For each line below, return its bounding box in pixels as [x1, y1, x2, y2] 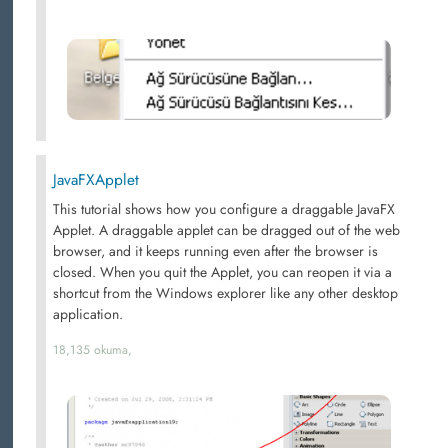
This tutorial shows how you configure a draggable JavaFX [53, 199, 395, 219]
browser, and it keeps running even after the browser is [53, 241, 378, 261]
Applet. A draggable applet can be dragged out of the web [53, 220, 400, 240]
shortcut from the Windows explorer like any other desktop [53, 283, 398, 303]
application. [53, 304, 123, 324]
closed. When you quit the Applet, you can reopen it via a [53, 262, 392, 282]
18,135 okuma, [53, 341, 132, 359]
